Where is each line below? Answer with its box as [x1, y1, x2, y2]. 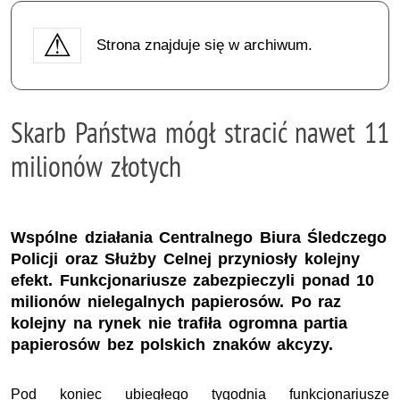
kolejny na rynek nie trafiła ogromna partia [11, 314, 348, 333]
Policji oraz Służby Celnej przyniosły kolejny [11, 250, 360, 269]
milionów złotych [11, 147, 181, 184]
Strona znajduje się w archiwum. [96, 36, 312, 54]
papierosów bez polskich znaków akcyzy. [11, 336, 334, 354]
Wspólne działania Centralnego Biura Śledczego [11, 229, 387, 247]
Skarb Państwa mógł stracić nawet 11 [11, 113, 389, 150]
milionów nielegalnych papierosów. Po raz [11, 293, 342, 312]
